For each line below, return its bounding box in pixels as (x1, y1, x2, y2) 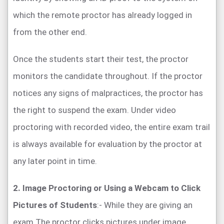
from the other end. (13, 26, 87, 37)
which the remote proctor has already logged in (13, 9, 192, 20)
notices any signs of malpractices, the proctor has (13, 87, 203, 98)
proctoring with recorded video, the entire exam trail (13, 121, 210, 132)
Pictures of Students (13, 199, 97, 210)
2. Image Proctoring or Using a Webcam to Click (13, 182, 200, 193)
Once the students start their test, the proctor (13, 53, 188, 64)
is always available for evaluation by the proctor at (13, 138, 202, 149)
